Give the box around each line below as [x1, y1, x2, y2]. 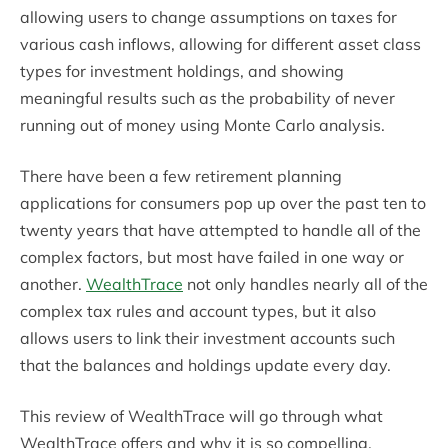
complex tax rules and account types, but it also [20, 300, 376, 321]
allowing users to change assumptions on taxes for [20, 6, 397, 27]
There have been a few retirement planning [20, 165, 342, 186]
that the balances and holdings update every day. [20, 354, 391, 375]
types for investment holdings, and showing [20, 60, 344, 81]
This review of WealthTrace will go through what [20, 405, 383, 426]
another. [20, 273, 86, 294]
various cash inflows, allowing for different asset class [20, 33, 421, 54]
